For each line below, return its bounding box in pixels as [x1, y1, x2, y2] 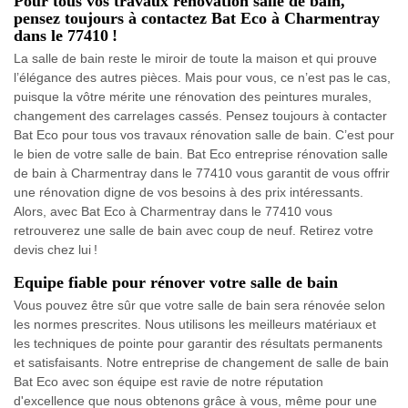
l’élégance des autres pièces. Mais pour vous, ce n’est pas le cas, [14, 69, 391, 85]
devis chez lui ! [14, 241, 97, 257]
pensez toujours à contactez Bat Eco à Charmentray [14, 8, 380, 27]
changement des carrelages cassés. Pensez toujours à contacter [14, 107, 387, 123]
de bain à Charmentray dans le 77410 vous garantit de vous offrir [14, 165, 390, 180]
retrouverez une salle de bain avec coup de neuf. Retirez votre [14, 222, 373, 238]
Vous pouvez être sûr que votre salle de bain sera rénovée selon [14, 297, 385, 312]
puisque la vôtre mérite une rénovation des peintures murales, [14, 88, 372, 104]
